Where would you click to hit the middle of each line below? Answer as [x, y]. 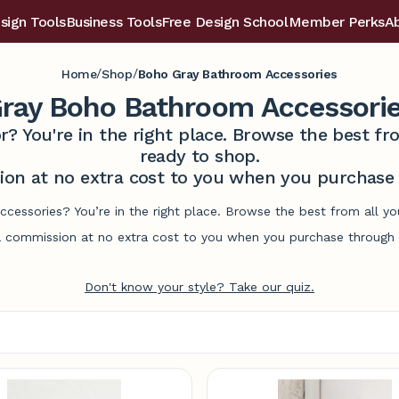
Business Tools [114, 22]
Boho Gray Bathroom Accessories [238, 73]
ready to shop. [199, 156]
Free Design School [225, 22]
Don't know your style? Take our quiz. [199, 287]
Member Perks [336, 22]
